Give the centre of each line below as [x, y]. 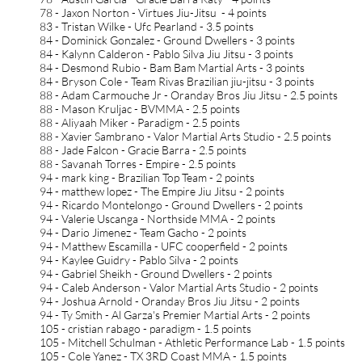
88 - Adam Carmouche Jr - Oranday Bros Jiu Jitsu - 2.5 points [189, 95]
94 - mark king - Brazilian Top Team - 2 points [147, 177]
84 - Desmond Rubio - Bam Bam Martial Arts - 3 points [172, 67]
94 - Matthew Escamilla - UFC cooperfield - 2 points [164, 246]
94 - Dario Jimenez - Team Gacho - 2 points [143, 232]
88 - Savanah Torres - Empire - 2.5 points [138, 164]
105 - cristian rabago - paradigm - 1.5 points [145, 328]
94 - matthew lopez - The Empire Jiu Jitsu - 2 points [162, 191]
